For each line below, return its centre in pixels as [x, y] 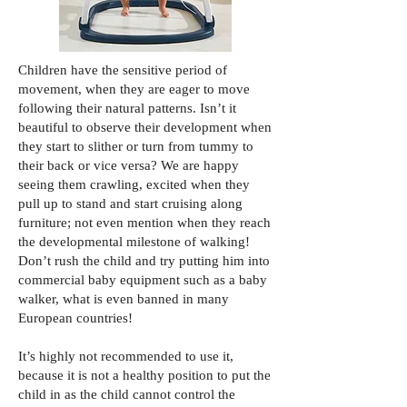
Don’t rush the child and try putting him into [144, 261]
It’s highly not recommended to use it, [126, 356]
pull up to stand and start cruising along [130, 203]
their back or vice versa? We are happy [129, 165]
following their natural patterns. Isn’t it [127, 108]
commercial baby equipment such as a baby [143, 280]
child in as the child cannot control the [127, 394]
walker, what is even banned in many [124, 299]
